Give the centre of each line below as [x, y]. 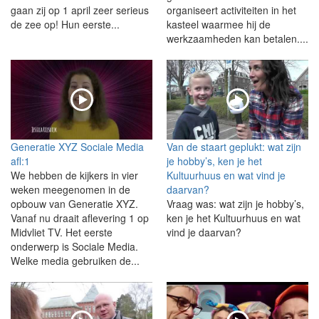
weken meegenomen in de [70, 189]
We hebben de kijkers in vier [74, 175]
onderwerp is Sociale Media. [74, 246]
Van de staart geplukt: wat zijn [234, 146]
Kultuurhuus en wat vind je [226, 175]
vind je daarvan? [204, 232]
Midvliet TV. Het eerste [62, 232]
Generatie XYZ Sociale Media [77, 146]
